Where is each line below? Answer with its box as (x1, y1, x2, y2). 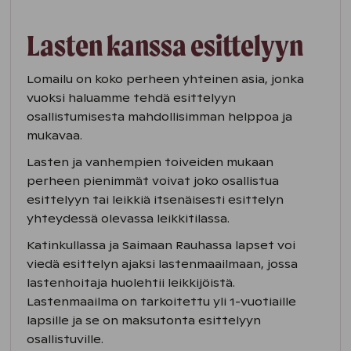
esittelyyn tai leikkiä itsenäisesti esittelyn (27, 193, 284, 208)
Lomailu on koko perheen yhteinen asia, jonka (27, 72, 305, 87)
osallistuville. (27, 332, 104, 347)
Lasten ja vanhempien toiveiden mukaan (27, 155, 274, 170)
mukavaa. (27, 128, 86, 143)
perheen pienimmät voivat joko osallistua (27, 174, 280, 189)
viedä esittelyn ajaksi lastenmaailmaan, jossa (27, 257, 299, 272)
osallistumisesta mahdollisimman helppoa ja (27, 110, 293, 125)
